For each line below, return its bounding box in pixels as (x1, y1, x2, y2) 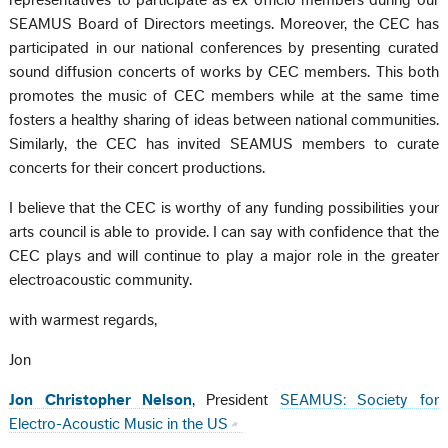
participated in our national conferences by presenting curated (9, 40, 439, 57)
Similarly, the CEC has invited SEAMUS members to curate (9, 136, 439, 153)
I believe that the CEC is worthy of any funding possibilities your (9, 200, 439, 217)
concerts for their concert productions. (9, 160, 266, 177)
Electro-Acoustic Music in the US (9, 416, 229, 433)
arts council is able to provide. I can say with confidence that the (9, 224, 439, 241)
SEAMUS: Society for (279, 392, 439, 409)
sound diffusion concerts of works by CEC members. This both (9, 64, 439, 81)
